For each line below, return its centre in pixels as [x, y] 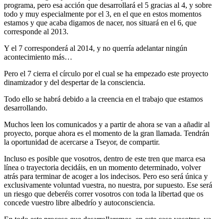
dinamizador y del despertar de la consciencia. [75, 82]
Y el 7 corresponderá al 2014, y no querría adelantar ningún [96, 48]
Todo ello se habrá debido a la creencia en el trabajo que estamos [103, 99]
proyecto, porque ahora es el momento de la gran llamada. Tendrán [107, 133]
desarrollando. [26, 108]
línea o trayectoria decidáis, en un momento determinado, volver [102, 167]
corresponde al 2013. [36, 31]
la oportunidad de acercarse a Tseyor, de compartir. [82, 142]
